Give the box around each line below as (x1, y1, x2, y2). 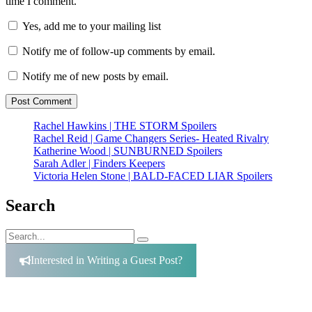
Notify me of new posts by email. (22, 70, 169, 83)
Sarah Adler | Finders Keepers (33, 157, 165, 170)
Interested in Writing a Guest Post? (31, 253, 182, 266)
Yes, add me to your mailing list (19, 20, 161, 33)
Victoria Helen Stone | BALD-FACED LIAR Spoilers (33, 170, 272, 182)
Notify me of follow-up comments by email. (22, 45, 215, 58)
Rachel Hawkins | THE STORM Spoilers (33, 120, 217, 132)
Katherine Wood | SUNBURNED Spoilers (33, 145, 222, 157)
